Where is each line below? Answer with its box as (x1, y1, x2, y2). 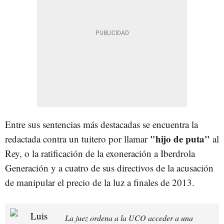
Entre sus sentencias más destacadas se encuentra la (5, 118, 198, 131)
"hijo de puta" (150, 132, 210, 146)
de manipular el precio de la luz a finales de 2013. (5, 176, 194, 189)
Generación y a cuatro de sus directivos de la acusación (5, 161, 213, 174)
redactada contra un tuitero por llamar (5, 132, 150, 145)
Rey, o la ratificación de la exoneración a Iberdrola (5, 147, 195, 160)
